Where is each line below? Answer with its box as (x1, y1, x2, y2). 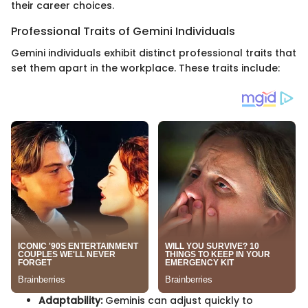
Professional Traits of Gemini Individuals (11, 23, 235, 39)
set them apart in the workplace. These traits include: (11, 61, 280, 76)
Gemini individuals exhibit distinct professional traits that (11, 46, 296, 60)
